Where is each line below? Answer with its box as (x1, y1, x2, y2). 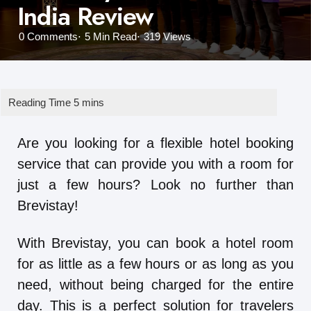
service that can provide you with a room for (17, 156, 294, 172)
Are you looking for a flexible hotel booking (17, 135, 294, 151)
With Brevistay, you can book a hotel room (17, 235, 294, 251)
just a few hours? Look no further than (17, 177, 294, 193)
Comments (24, 31, 78, 43)
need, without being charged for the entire (17, 277, 294, 293)
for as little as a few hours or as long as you (17, 256, 294, 272)
